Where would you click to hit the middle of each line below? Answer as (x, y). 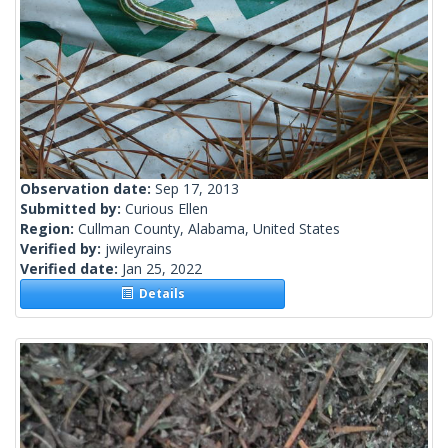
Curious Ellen (166, 209)
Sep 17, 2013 (197, 189)
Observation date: (87, 189)
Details (158, 294)
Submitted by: (72, 209)
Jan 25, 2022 (162, 269)
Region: (49, 229)
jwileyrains (138, 249)
